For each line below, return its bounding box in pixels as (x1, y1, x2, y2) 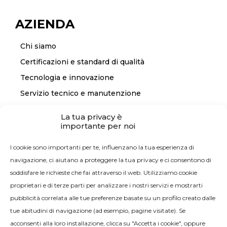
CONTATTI (15, 124, 82, 139)
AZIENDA (15, 17, 74, 32)
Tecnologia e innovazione (20, 73, 114, 83)
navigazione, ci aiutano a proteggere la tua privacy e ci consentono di (10, 156, 211, 164)
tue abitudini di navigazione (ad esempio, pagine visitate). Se (10, 207, 185, 214)
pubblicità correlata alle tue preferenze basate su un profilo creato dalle (10, 194, 215, 202)
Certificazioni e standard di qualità (20, 57, 144, 67)
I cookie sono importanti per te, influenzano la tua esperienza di (10, 143, 194, 151)
